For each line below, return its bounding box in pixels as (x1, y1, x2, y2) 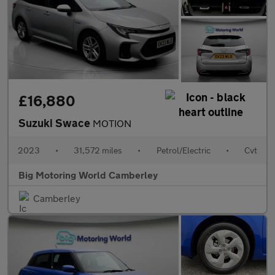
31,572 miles (74, 145, 123, 156)
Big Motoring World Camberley (18, 169, 158, 181)
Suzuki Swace (18, 116, 93, 130)
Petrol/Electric (156, 145, 211, 156)
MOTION (93, 117, 131, 130)
